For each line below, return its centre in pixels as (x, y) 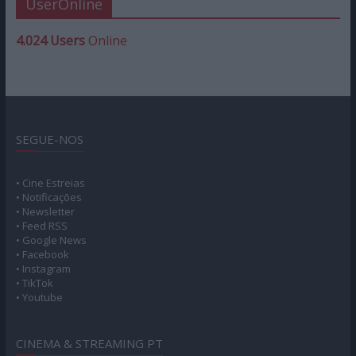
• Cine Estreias (50, 183)
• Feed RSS (41, 226)
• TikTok (34, 283)
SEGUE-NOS (49, 139)
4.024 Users (50, 41)
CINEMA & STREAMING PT (89, 344)
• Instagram (43, 269)
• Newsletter (45, 212)
